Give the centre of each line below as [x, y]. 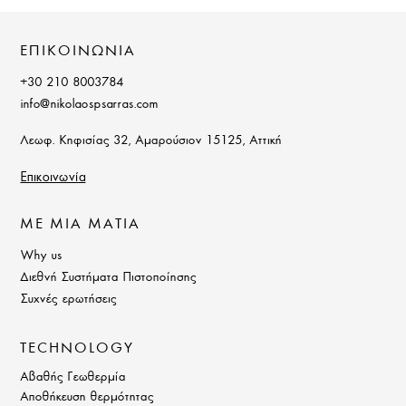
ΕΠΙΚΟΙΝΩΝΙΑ [78, 50]
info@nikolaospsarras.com [89, 103]
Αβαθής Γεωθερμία [73, 376]
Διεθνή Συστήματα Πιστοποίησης [108, 276]
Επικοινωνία [53, 177]
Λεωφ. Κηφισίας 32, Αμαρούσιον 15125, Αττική [151, 139]
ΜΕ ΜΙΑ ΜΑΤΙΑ [81, 223]
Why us [41, 254]
